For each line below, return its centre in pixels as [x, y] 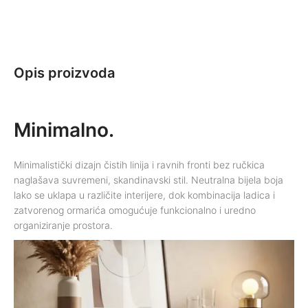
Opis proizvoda [64, 73]
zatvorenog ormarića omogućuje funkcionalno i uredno [135, 210]
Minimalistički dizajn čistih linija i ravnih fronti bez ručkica [139, 164]
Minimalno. [64, 130]
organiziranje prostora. [63, 225]
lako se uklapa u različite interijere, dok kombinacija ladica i [144, 195]
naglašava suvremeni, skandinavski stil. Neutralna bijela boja [148, 179]
